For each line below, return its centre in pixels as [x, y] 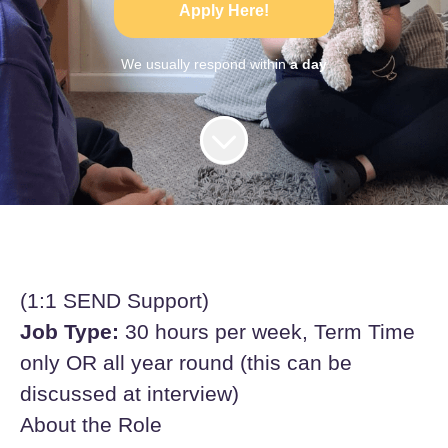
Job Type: [69, 331]
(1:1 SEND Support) [114, 300]
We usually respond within [205, 64]
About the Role [91, 424]
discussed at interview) [129, 393]
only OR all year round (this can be [186, 362]
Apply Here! [224, 10]
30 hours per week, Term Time [267, 331]
